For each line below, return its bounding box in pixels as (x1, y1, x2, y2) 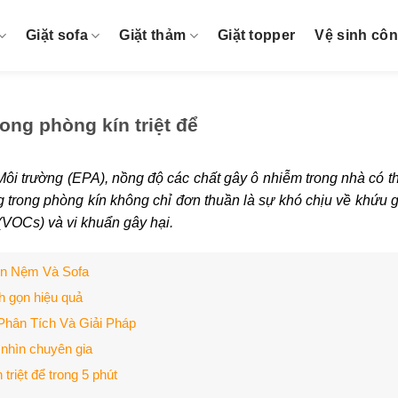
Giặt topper (217, 28, 296, 43)
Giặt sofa (26, 28, 88, 43)
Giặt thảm (119, 28, 187, 43)
